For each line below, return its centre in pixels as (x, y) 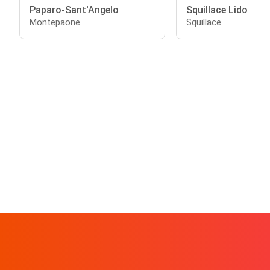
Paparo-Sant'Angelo (74, 10)
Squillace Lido (217, 10)
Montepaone (55, 22)
